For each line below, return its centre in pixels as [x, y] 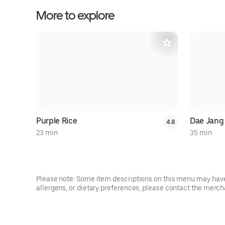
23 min [47, 133]
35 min [201, 133]
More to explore [75, 15]
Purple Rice [57, 121]
